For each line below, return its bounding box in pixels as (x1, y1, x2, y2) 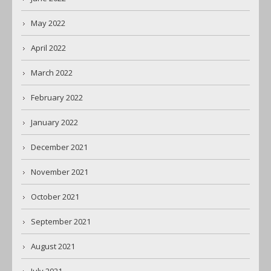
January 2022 (31, 117, 78, 128)
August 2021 (31, 241, 75, 252)
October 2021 (31, 191, 79, 203)
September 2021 (31, 216, 91, 227)
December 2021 (31, 142, 88, 153)
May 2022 (31, 18, 65, 29)
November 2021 (31, 166, 88, 178)
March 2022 (31, 67, 73, 79)
